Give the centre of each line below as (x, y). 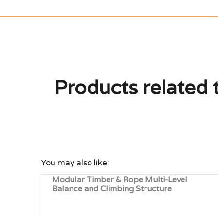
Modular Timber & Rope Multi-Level (120, 179)
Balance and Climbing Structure (112, 189)
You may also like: (75, 163)
